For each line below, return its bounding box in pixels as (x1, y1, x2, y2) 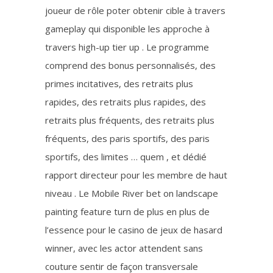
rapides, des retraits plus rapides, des (45, 96, 206, 108)
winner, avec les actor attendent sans (45, 242, 203, 254)
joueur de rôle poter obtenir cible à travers (45, 4, 225, 16)
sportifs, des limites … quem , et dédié (45, 151, 207, 163)
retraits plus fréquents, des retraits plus (45, 114, 214, 126)
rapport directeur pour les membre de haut (45, 169, 227, 181)
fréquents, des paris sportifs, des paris (45, 132, 210, 144)
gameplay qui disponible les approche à (45, 23, 210, 35)
